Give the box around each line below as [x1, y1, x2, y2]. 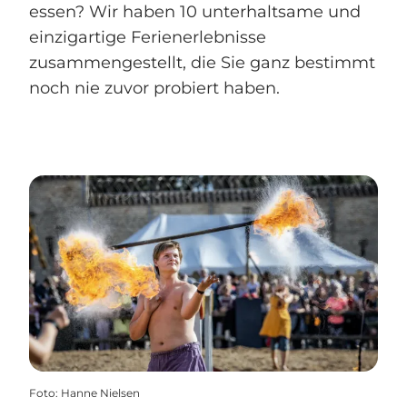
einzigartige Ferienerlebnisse [29, 27, 266, 48]
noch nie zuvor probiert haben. [29, 78, 280, 99]
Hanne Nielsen [61, 386, 140, 401]
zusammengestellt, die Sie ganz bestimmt [29, 53, 375, 74]
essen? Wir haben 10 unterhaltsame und [29, 2, 361, 23]
